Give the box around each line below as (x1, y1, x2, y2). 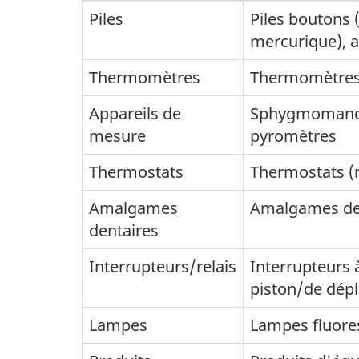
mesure (89, 125, 146, 147)
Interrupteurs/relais (89, 256, 236, 278)
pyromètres (250, 125, 337, 147)
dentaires (89, 220, 159, 242)
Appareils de (89, 103, 181, 125)
